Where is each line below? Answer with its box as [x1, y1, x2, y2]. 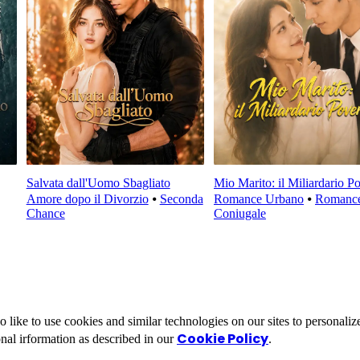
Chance [26, 207, 65, 221]
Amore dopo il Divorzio [26, 192, 149, 207]
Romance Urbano [213, 192, 304, 207]
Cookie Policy [177, 329, 268, 348]
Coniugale [213, 207, 266, 221]
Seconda [159, 192, 203, 207]
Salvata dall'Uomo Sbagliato [26, 176, 170, 190]
